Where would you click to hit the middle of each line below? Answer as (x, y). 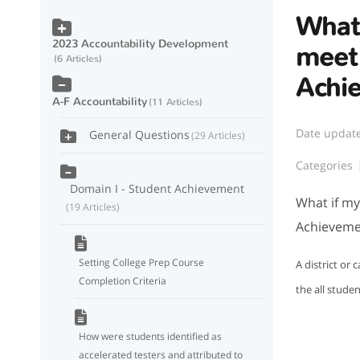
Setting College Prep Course (141, 262)
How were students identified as (150, 336)
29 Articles (218, 135)
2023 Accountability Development (140, 44)
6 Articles (78, 59)
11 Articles (176, 102)
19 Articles (93, 207)
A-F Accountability (100, 102)
